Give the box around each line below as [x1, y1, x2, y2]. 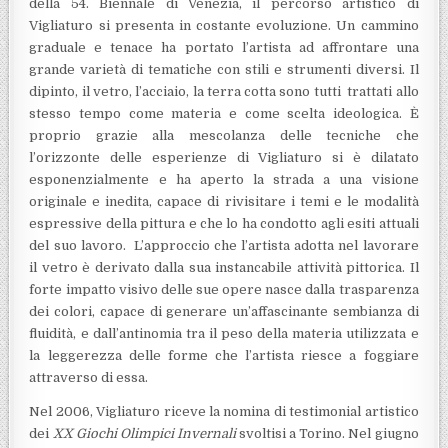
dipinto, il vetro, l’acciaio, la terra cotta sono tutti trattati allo [29, 84, 419, 100]
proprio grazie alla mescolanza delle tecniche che [29, 128, 419, 144]
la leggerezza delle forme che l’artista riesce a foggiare [29, 348, 419, 364]
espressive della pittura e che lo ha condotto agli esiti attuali [29, 216, 419, 232]
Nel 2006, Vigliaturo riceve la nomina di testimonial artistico [29, 404, 419, 420]
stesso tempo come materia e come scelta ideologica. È [29, 106, 419, 122]
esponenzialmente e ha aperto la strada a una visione [29, 172, 419, 188]
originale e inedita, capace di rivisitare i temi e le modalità [29, 194, 419, 210]
